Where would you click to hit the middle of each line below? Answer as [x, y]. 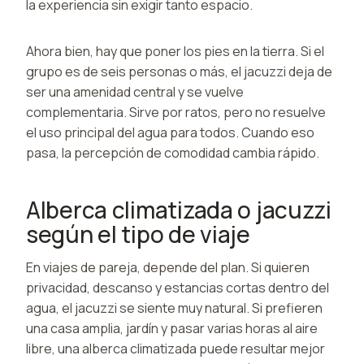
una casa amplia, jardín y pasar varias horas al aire [172, 328]
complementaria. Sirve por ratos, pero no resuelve [176, 112]
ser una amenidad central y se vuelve [135, 91]
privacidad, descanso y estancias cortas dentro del [178, 287]
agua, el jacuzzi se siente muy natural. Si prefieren [174, 308]
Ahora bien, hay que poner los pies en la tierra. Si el [175, 51]
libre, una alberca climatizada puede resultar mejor [175, 348]
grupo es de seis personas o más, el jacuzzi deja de [179, 71]
